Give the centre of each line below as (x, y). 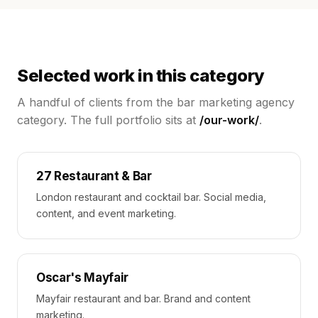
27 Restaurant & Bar (94, 176)
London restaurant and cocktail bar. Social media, (151, 197)
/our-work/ (229, 120)
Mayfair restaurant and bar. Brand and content (143, 298)
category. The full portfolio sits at (108, 120)
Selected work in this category (141, 76)
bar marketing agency (236, 102)
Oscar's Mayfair (82, 278)
